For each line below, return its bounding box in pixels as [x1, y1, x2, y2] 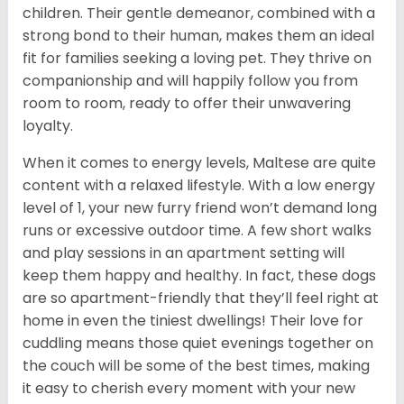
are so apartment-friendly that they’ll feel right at [23, 288, 379, 309]
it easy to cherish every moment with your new [23, 378, 355, 399]
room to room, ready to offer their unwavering [23, 93, 351, 115]
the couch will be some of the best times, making [23, 355, 370, 377]
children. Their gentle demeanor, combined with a [23, 3, 375, 24]
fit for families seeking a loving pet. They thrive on [23, 48, 372, 69]
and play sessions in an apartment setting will [23, 243, 344, 264]
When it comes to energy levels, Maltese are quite [23, 152, 376, 174]
